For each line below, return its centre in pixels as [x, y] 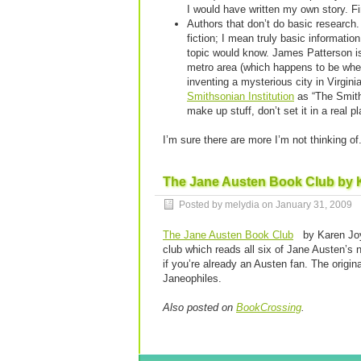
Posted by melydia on [227, 205]
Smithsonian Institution [241, 96]
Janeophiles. [192, 278]
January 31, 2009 [314, 205]
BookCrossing [269, 307]
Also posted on [199, 307]
